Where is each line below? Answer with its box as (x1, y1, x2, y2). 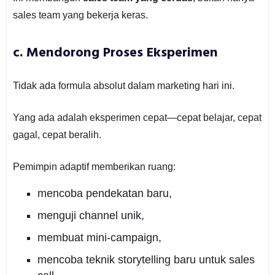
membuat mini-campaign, (37, 231, 161, 244)
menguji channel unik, (37, 209, 144, 222)
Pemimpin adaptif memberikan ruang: (12, 161, 176, 172)
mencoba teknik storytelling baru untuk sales (37, 253, 255, 266)
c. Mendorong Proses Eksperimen (12, 42, 218, 64)
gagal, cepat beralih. (12, 129, 101, 140)
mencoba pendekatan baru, (37, 187, 172, 199)
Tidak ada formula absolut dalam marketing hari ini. (12, 80, 234, 91)
